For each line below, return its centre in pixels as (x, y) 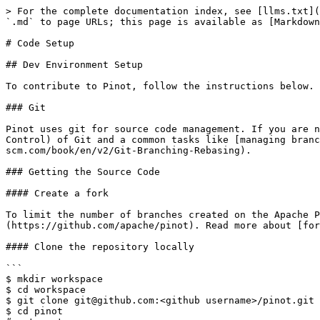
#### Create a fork (57, 193)
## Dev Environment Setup (74, 65)
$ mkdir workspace (54, 279)
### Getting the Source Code (83, 172)
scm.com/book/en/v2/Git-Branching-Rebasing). (129, 150)
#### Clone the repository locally (100, 247)
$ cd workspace (46, 290)
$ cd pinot (34, 311)
